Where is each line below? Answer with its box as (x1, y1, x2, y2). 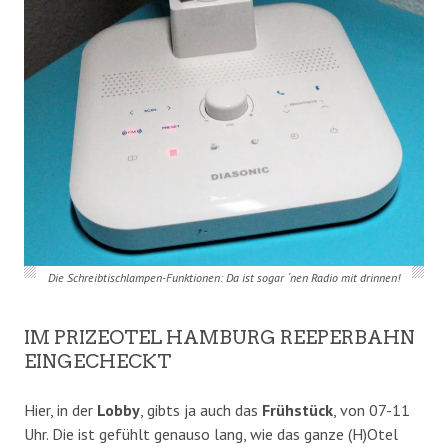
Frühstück (262, 399, 333, 420)
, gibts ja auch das (140, 399, 262, 420)
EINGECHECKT (24, 349, 171, 373)
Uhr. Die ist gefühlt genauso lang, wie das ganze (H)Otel (24, 423, 398, 444)
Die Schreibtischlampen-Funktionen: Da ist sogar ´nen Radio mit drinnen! (47, 269, 400, 285)
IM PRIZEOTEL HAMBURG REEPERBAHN (24, 325, 415, 349)
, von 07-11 (333, 399, 410, 420)
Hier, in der (24, 399, 97, 420)
